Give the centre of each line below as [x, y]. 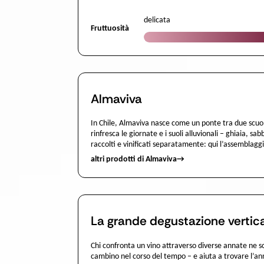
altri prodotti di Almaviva [134, 160]
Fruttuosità [110, 28]
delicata [157, 20]
